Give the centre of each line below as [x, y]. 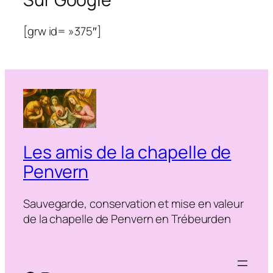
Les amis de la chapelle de [127, 152]
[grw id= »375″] [62, 31]
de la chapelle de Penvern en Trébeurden [127, 218]
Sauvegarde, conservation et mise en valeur [133, 203]
